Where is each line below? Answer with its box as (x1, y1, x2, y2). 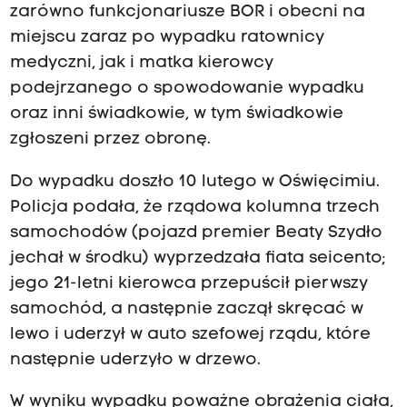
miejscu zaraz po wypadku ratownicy (9, 29, 324, 47)
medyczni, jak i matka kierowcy (9, 55, 273, 73)
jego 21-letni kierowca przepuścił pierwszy (9, 274, 368, 293)
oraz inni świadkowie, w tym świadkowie (9, 105, 343, 124)
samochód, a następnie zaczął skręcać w (9, 300, 363, 318)
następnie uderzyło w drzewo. (9, 351, 261, 369)
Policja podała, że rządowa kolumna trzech (9, 198, 380, 216)
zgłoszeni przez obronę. (9, 131, 211, 149)
